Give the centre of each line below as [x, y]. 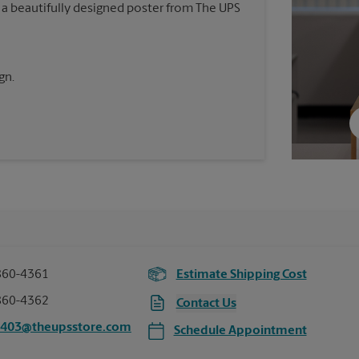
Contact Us [206, 304]
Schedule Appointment [240, 331]
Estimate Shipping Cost [241, 275]
